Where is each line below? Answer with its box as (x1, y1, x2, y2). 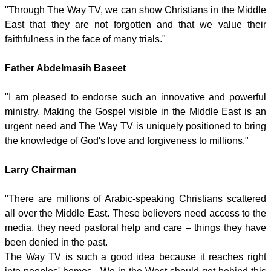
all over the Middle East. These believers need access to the (5, 208, 266, 218)
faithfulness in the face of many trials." (5, 34, 166, 44)
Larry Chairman (5, 165, 76, 175)
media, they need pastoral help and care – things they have (5, 223, 266, 233)
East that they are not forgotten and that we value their (5, 19, 266, 30)
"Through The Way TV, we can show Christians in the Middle (5, 5, 266, 15)
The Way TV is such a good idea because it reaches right (5, 252, 266, 262)
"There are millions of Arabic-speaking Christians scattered (5, 194, 266, 204)
